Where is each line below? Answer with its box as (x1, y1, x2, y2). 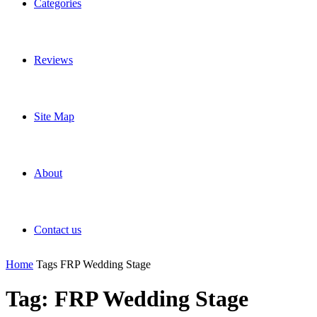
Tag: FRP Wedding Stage (6, 286, 248, 312)
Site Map (34, 110, 74, 122)
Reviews (34, 54, 73, 66)
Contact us (34, 224, 81, 236)
